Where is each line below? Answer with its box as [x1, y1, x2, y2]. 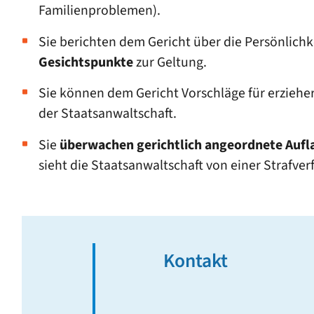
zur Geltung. [132, 52, 207, 72]
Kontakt [163, 247, 228, 275]
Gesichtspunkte [38, 52, 133, 72]
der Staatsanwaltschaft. [38, 104, 177, 124]
